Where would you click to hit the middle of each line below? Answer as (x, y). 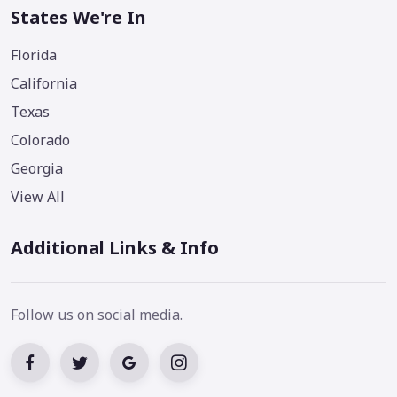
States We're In (78, 18)
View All (38, 197)
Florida (34, 55)
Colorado (40, 140)
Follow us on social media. (97, 315)
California (44, 84)
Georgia (37, 169)
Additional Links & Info (115, 248)
